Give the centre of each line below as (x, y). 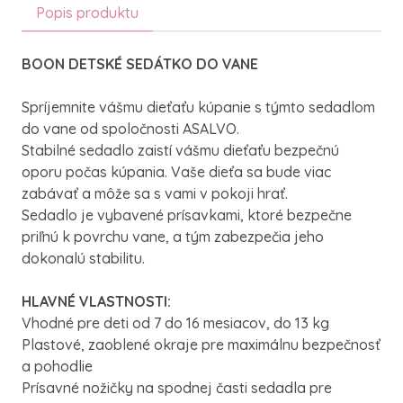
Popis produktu (87, 13)
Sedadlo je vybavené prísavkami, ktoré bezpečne (187, 215)
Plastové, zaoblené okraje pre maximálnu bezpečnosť (201, 345)
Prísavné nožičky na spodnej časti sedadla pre (177, 388)
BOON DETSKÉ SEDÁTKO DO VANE (140, 64)
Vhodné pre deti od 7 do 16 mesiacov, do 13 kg (175, 323)
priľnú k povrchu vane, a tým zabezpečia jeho (173, 237)
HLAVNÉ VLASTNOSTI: (96, 301)
